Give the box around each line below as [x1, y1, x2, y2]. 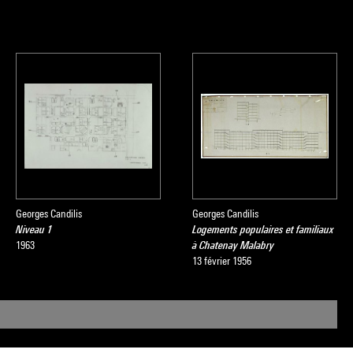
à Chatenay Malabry [192, 239, 274, 251]
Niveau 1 [16, 223, 53, 236]
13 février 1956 [192, 255, 251, 267]
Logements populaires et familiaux [192, 223, 334, 236]
